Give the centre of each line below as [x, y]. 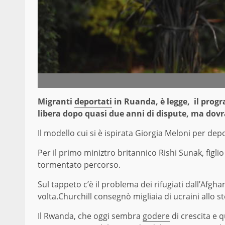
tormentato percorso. [79, 165]
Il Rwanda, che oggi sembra [90, 216]
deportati [93, 102]
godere [156, 216]
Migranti [56, 102]
